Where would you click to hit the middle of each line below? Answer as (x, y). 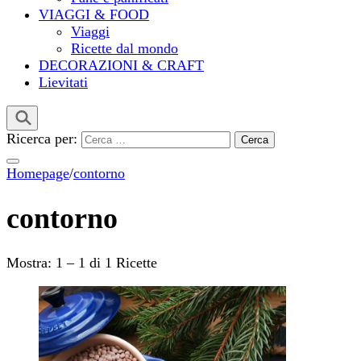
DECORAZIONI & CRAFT (121, 65)
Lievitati (63, 82)
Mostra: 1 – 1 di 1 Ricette (82, 263)
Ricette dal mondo (124, 48)
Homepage (38, 173)
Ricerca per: (42, 138)
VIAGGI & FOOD (94, 14)
